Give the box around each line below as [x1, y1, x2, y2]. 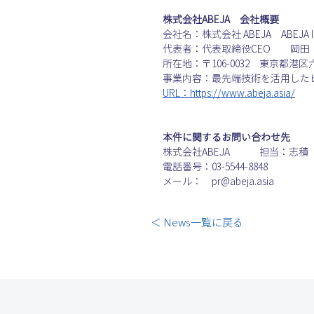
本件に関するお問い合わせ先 [163, 132, 290, 142]
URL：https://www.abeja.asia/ [163, 88, 295, 98]
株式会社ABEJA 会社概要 [163, 15, 279, 25]
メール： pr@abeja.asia [163, 177, 274, 186]
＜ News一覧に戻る [150, 217, 243, 228]
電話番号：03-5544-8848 [163, 162, 268, 172]
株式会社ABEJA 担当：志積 [163, 147, 308, 157]
